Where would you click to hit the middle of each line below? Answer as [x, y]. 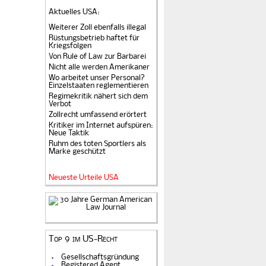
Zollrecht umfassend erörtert [98, 115]
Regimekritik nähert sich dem [98, 96]
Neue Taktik [69, 133]
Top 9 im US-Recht [83, 239]
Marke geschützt [77, 151]
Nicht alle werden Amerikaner [99, 67]
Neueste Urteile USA [84, 178]
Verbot [60, 104]
